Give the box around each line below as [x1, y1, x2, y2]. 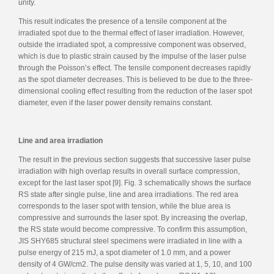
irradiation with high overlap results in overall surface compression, [18, 166, 240, 176]
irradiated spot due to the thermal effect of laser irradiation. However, [18, 28, 244, 37]
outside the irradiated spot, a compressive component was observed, [18, 40, 246, 49]
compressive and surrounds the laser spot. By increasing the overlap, [18, 213, 247, 222]
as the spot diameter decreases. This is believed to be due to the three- [18, 75, 253, 84]
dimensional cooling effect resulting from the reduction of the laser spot [18, 86, 252, 95]
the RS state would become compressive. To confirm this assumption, [18, 224, 247, 234]
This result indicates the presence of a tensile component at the [18, 17, 227, 26]
